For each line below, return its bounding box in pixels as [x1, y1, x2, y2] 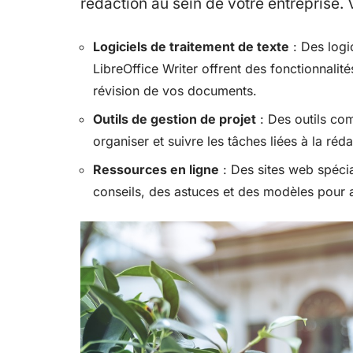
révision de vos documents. [93, 82, 257, 98]
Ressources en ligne [93, 161, 219, 177]
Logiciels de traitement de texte [93, 38, 289, 54]
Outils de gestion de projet [93, 110, 256, 127]
